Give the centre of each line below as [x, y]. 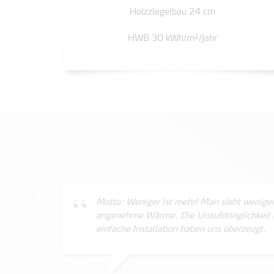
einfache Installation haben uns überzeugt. [181, 229]
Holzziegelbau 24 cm [172, 12]
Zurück [69, 192]
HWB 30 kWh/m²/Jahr [172, 39]
